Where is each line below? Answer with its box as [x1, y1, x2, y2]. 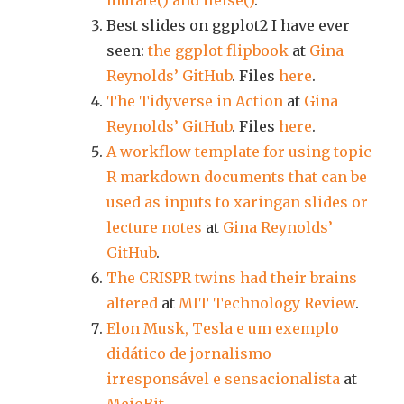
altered [106, 294, 158, 312]
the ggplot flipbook [148, 41, 289, 60]
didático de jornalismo [106, 344, 271, 363]
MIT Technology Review [179, 294, 355, 312]
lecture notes [106, 218, 202, 236]
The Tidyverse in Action [106, 92, 283, 110]
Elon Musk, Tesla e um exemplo [106, 319, 339, 337]
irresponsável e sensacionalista [106, 370, 340, 388]
